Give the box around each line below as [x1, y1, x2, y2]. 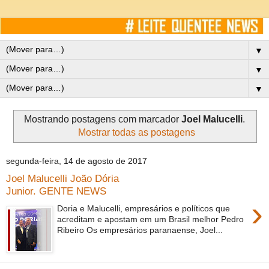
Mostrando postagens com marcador [24, 113, 181, 124]
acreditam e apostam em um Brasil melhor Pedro [57, 214, 244, 224]
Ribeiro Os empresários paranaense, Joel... [57, 225, 223, 235]
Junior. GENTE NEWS [6, 184, 106, 197]
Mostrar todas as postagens [77, 127, 195, 138]
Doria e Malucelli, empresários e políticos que [57, 203, 231, 213]
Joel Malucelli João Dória [6, 172, 119, 184]
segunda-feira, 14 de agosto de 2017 [6, 156, 147, 166]
